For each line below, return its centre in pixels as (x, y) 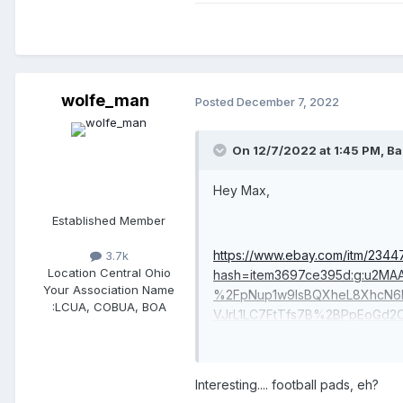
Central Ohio (135, 273)
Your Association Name (109, 290)
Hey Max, (243, 191)
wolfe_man (105, 101)
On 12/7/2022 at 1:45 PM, (309, 151)
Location (73, 273)
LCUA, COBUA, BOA (110, 307)
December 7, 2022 (288, 101)
